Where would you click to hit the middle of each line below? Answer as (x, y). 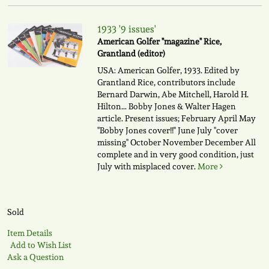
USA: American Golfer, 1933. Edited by (168, 71)
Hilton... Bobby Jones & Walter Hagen (166, 107)
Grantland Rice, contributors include (166, 83)
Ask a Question (35, 257)
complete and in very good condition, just (175, 155)
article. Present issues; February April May (176, 119)
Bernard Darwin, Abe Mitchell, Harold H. (173, 95)
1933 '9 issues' (126, 29)
